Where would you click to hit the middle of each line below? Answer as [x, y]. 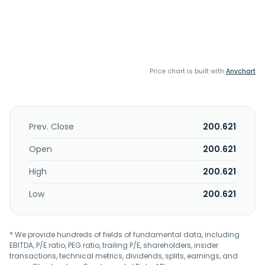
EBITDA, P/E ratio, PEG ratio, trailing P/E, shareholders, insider [114, 245]
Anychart [241, 71]
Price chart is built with [188, 71]
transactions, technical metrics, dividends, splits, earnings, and [124, 256]
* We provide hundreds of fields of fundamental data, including [125, 235]
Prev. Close [51, 127]
